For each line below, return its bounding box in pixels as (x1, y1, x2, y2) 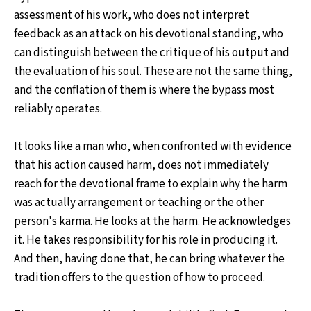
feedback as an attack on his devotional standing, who (14, 25, 283, 42)
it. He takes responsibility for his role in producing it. (14, 231, 278, 249)
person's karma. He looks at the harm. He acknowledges (14, 212, 291, 230)
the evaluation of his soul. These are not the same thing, (14, 62, 292, 80)
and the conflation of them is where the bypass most (14, 81, 274, 99)
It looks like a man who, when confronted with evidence (14, 137, 292, 155)
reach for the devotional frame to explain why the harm (14, 175, 287, 192)
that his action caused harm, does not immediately (14, 156, 269, 174)
